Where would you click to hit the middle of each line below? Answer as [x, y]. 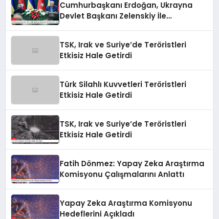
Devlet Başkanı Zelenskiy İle [113, 16]
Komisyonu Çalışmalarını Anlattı [122, 175]
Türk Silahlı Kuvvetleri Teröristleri [123, 85]
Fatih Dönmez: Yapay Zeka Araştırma [132, 164]
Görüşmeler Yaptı [94, 27]
